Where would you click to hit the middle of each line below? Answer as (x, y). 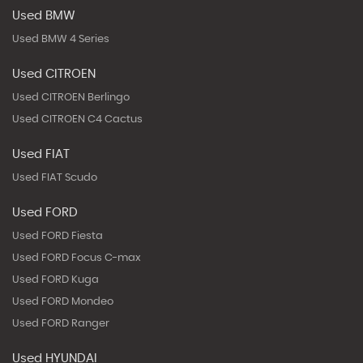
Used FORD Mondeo (63, 301)
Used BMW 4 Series (61, 39)
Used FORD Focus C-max (77, 258)
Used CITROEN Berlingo (71, 97)
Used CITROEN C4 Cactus (77, 119)
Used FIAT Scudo (55, 177)
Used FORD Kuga (56, 280)
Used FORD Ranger (61, 323)
